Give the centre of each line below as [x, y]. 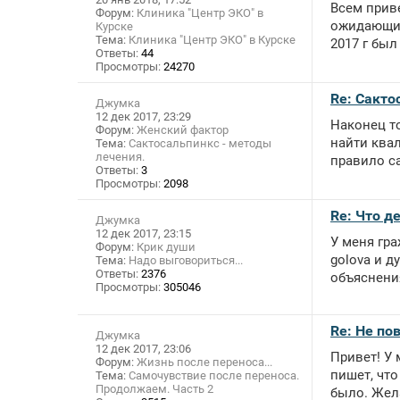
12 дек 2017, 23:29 [143, 117]
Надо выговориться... [186, 261]
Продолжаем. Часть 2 [154, 389]
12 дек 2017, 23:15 [143, 234]
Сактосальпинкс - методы [200, 144]
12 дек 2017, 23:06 [143, 349]
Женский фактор [183, 130]
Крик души [166, 247]
